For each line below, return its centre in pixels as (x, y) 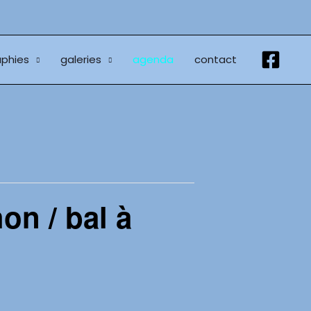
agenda (153, 59)
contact (216, 59)
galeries (81, 59)
